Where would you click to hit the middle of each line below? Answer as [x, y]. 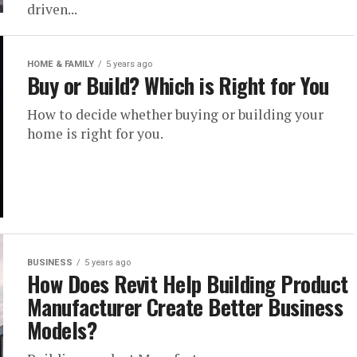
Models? [62, 330]
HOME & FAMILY [61, 64]
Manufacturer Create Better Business [185, 307]
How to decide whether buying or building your [175, 114]
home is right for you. [95, 133]
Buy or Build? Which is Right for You [178, 85]
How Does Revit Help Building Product [188, 284]
